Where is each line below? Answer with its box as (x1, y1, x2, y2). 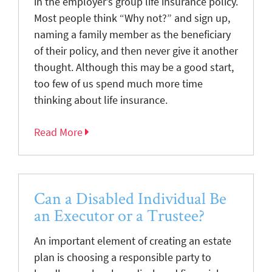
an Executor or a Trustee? (34, 204, 205, 226)
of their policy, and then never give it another (34, 44, 238, 58)
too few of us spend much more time (34, 76, 203, 90)
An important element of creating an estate (34, 234, 231, 248)
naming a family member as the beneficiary (34, 27, 231, 41)
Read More (34, 125, 85, 139)
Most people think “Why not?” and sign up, (34, 11, 230, 25)
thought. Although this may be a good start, (34, 60, 234, 74)
